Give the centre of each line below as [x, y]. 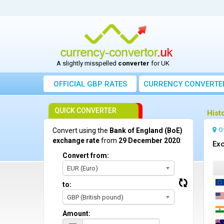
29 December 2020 [149, 140]
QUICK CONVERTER [85, 110]
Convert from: [86, 155]
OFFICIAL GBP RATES [90, 84]
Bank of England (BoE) [146, 130]
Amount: [76, 213]
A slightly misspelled [87, 63]
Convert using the [81, 130]
